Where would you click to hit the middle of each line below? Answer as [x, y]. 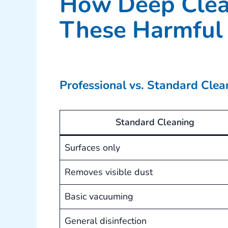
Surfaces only [92, 148]
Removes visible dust [109, 172]
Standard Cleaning [155, 122]
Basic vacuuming [99, 197]
